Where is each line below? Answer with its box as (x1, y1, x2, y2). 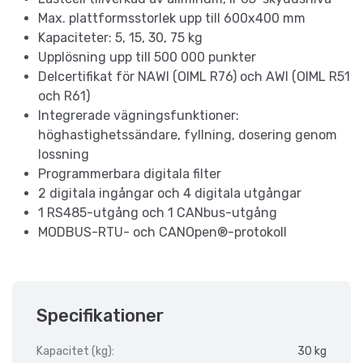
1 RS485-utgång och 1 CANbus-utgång (38, 205, 277, 221)
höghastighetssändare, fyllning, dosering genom (38, 127, 337, 143)
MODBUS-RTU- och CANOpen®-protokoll (38, 224, 287, 241)
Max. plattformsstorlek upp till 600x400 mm (38, 11, 305, 27)
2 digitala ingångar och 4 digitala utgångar (38, 186, 301, 202)
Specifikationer (36, 305, 164, 327)
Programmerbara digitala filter (38, 166, 221, 182)
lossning (38, 147, 89, 163)
